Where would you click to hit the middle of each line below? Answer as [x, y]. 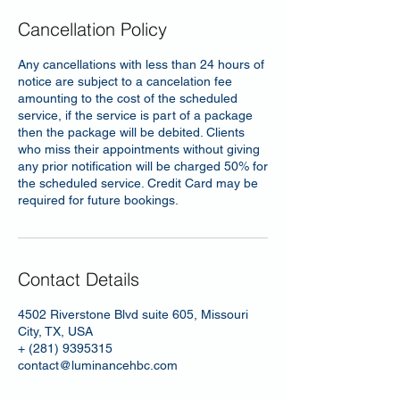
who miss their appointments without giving [139, 149]
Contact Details [79, 279]
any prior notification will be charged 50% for [143, 166]
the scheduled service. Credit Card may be [138, 183]
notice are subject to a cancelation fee [125, 81]
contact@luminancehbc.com [98, 365]
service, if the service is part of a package [135, 115]
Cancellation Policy [92, 29]
